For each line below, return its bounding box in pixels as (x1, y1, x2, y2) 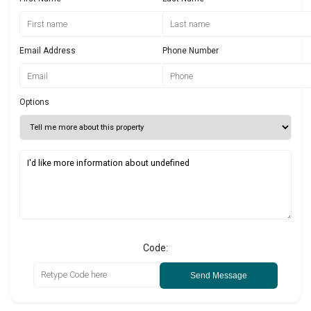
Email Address (19, 45, 76, 56)
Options (19, 97, 49, 108)
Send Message (190, 270, 248, 280)
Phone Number (162, 45, 219, 56)
